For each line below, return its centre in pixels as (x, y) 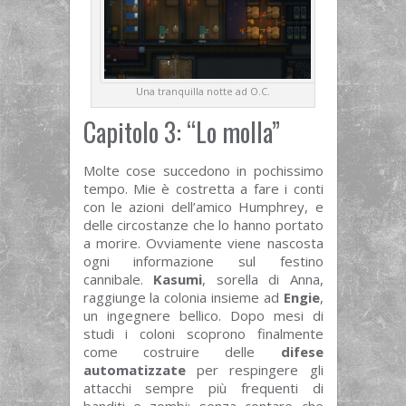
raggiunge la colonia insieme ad (183, 298)
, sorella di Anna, (263, 280)
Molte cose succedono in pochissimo (203, 171)
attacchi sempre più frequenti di (203, 388)
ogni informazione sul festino (203, 261)
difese (302, 352)
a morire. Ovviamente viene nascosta (203, 243)
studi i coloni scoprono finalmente (203, 334)
